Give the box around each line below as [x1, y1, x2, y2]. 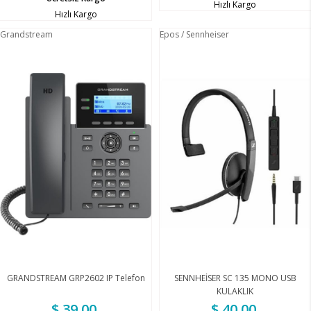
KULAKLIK [217, 285, 254, 297]
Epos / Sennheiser [160, 28, 229, 41]
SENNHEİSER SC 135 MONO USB [174, 271, 296, 284]
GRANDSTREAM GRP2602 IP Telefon [6, 271, 145, 284]
